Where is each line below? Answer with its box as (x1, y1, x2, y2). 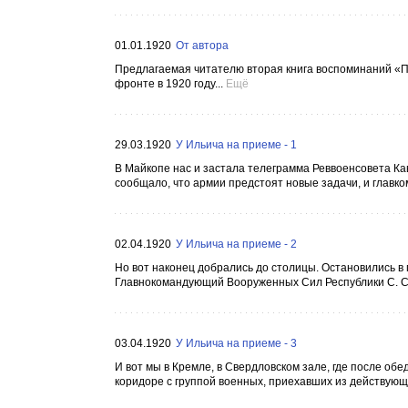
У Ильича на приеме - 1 (176, 138, 297, 151)
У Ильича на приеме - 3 (176, 337, 297, 350)
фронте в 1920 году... (115, 77, 223, 90)
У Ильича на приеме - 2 (176, 238, 297, 250)
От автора (176, 39, 229, 52)
